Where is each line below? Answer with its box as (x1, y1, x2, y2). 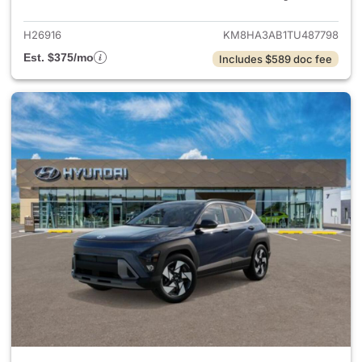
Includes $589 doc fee (219, 53, 332, 65)
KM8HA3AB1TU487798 (223, 28, 339, 41)
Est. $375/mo (23, 51, 94, 64)
